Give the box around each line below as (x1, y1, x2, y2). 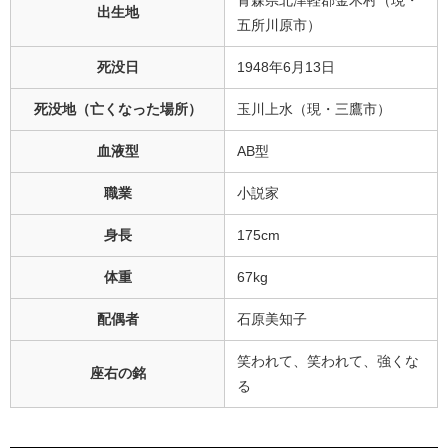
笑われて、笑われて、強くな (237, 353, 419, 368)
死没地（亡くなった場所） (33, 101, 202, 116)
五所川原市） (237, 17, 321, 32)
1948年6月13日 (237, 59, 335, 74)
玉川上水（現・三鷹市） (237, 101, 391, 116)
